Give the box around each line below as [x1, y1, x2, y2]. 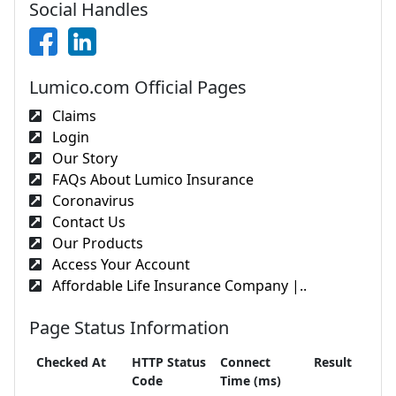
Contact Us [49, 211, 126, 232]
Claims [49, 105, 96, 126]
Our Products [49, 232, 143, 253]
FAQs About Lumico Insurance [49, 169, 254, 189]
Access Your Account [49, 254, 190, 274]
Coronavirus [49, 190, 134, 210]
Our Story [49, 148, 118, 168]
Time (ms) [220, 371, 281, 389]
